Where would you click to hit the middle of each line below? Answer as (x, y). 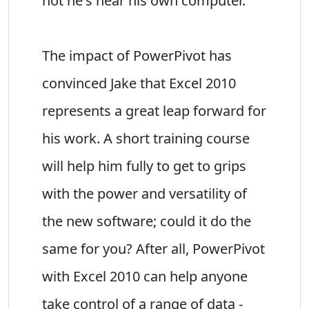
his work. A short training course (146, 138)
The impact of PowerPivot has (137, 55)
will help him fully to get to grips (144, 166)
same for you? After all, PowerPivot (153, 248)
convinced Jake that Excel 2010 (139, 83)
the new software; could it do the (147, 221)
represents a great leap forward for (154, 110)
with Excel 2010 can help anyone (145, 276)
